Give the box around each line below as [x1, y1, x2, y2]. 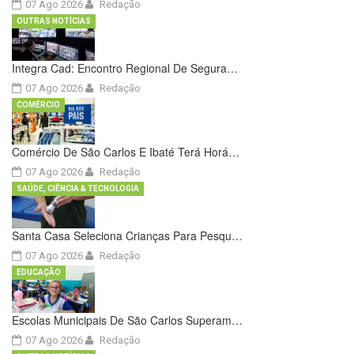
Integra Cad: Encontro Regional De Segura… [12, 60, 238, 77]
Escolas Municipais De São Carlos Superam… [12, 311, 243, 328]
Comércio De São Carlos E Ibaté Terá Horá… [12, 144, 239, 160]
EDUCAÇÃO [17, 268, 61, 277]
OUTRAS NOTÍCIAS [17, 16, 91, 25]
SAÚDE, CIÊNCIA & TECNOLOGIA [17, 184, 139, 194]
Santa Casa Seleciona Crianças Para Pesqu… [12, 228, 243, 244]
